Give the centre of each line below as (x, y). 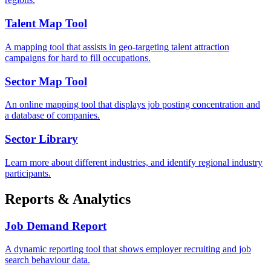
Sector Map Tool (46, 81)
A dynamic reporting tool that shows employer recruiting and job (128, 249)
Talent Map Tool (46, 24)
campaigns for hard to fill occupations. (78, 57)
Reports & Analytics (68, 199)
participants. (28, 173)
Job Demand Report (56, 226)
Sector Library (41, 139)
